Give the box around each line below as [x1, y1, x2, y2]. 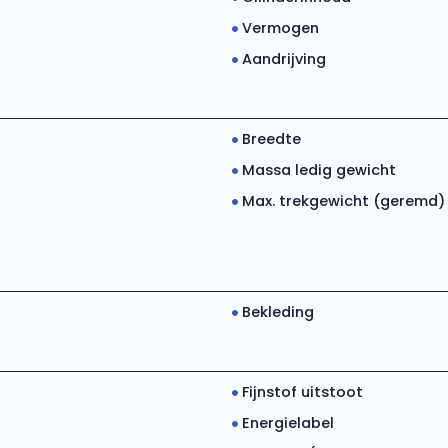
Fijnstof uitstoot [241, 382, 363, 402]
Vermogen [241, 18, 319, 38]
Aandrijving [241, 49, 326, 69]
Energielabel [241, 413, 334, 433]
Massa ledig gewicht [241, 160, 396, 180]
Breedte [241, 129, 301, 149]
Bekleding [241, 302, 314, 322]
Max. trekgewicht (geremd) [241, 191, 445, 211]
